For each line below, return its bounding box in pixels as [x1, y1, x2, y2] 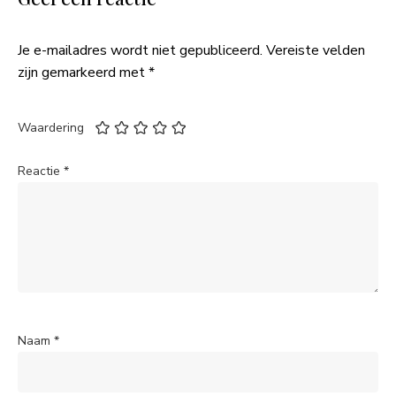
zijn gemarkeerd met [18, 63, 148, 83]
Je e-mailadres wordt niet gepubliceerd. [18, 41, 263, 61]
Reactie [18, 163, 64, 180]
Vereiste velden [266, 41, 365, 61]
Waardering [18, 119, 84, 137]
